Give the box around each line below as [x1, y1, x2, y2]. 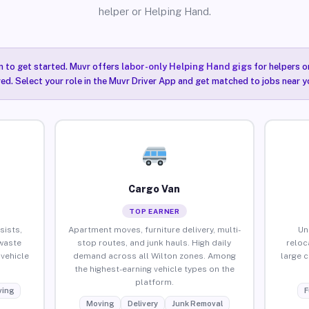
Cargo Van [128, 183, 181, 195]
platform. [134, 277, 174, 287]
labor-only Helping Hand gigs [121, 61, 252, 72]
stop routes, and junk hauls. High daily [77, 237, 232, 248]
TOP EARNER [128, 206, 180, 215]
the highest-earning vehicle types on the [74, 263, 235, 274]
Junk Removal [171, 299, 223, 308]
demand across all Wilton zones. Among [72, 250, 236, 261]
